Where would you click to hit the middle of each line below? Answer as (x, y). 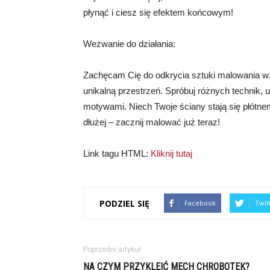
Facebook (200, 203)
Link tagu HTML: (117, 153)
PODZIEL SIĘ (124, 203)
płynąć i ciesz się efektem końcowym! (158, 12)
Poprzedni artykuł (112, 250)
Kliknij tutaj (171, 153)
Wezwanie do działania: (129, 44)
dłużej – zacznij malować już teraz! (152, 122)
